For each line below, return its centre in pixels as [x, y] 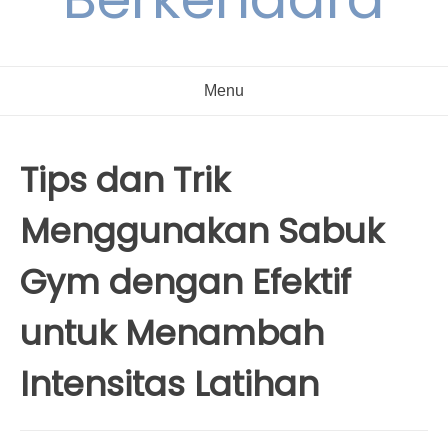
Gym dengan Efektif [185, 282]
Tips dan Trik [125, 180]
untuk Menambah [172, 333]
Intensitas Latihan [169, 384]
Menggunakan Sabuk [202, 231]
